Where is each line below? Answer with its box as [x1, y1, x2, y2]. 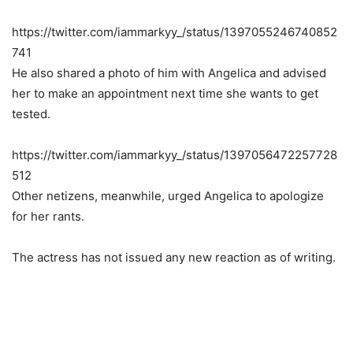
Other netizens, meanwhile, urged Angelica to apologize [12, 188, 324, 204]
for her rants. [12, 209, 84, 225]
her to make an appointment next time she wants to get [12, 86, 318, 102]
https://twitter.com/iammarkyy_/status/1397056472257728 [12, 147, 337, 163]
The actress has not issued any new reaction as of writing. [12, 250, 336, 266]
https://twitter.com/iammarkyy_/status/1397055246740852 [12, 24, 337, 40]
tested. [12, 106, 57, 122]
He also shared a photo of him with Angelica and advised [12, 65, 326, 81]
